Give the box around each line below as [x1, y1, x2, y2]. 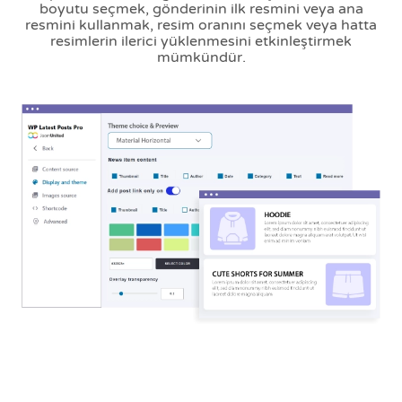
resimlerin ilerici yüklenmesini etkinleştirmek [50, 31, 352, 50]
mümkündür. [156, 48, 246, 66]
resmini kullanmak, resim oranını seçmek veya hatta [25, 15, 377, 34]
